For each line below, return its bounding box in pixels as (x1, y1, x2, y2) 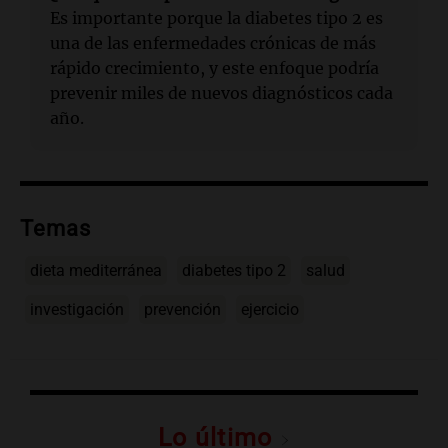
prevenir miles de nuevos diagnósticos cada (50, 83, 393, 104)
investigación (30, 300, 124, 320)
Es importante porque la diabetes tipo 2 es (50, 8, 383, 29)
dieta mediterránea (30, 261, 162, 281)
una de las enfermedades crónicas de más (50, 33, 376, 54)
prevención (144, 300, 221, 320)
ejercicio (241, 300, 299, 320)
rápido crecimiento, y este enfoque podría (50, 58, 379, 79)
